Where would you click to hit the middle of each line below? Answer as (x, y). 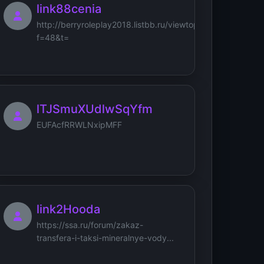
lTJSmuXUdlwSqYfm (95, 109)
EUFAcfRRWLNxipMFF (79, 124)
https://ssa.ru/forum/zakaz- (90, 225)
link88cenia (69, 9)
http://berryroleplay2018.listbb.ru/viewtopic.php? (132, 24)
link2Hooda (68, 209)
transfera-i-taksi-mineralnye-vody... (105, 237)
